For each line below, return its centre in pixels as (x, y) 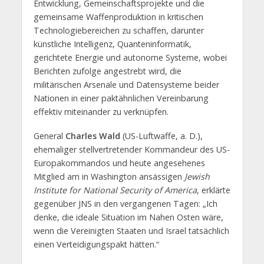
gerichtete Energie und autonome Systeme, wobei (130, 57)
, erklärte (213, 190)
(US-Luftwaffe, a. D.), (161, 136)
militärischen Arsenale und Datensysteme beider (126, 84)
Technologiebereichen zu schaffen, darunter (118, 30)
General (49, 136)
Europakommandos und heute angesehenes (119, 163)
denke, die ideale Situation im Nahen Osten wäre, (128, 217)
